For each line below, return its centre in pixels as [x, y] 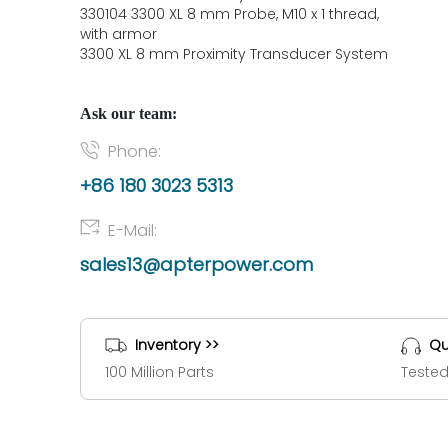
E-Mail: [132, 230]
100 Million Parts [159, 372]
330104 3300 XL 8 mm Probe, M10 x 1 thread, [229, 14]
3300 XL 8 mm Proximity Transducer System [234, 54]
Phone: [134, 151]
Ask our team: [128, 113]
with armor [118, 34]
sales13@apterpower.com [196, 264]
